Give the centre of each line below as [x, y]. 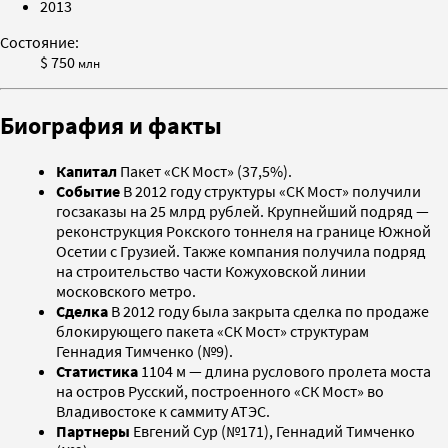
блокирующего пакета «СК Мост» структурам [212, 330]
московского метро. [126, 290]
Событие [88, 190]
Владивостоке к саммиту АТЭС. [163, 410]
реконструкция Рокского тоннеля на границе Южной [243, 230]
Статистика [98, 370]
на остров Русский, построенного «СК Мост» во [220, 390]
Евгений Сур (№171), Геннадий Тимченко [272, 430]
